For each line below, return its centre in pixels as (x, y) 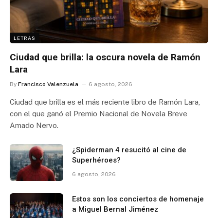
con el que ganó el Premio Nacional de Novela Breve (99, 114)
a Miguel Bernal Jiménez (115, 209)
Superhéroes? (96, 160)
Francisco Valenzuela (48, 84)
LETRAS (25, 38)
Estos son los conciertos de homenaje (138, 199)
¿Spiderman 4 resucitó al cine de (129, 150)
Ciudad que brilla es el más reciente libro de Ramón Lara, (105, 102)
